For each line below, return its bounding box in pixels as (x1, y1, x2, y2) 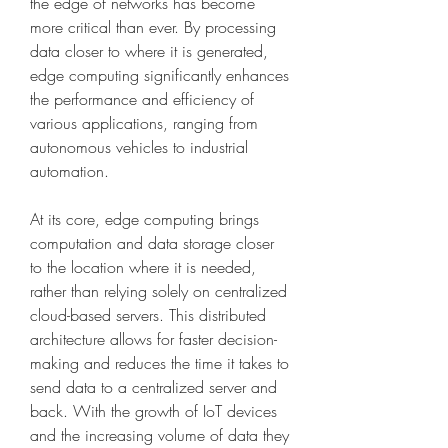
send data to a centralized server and (30, 376, 277, 399)
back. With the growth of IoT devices (30, 400, 277, 423)
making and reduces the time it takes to (30, 352, 289, 375)
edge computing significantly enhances (30, 64, 289, 87)
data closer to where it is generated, (30, 40, 268, 63)
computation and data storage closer (30, 232, 274, 255)
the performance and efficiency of (30, 88, 254, 111)
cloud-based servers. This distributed (30, 304, 266, 327)
